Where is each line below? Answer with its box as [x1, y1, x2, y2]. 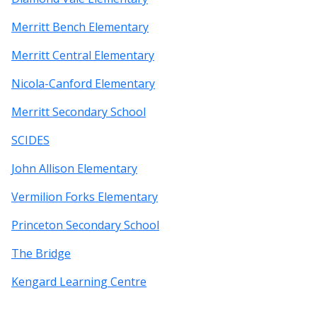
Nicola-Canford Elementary [11, 76, 155, 92]
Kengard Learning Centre [11, 274, 146, 290]
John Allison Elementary [11, 161, 137, 177]
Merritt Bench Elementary [11, 19, 149, 35]
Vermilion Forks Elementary [11, 189, 158, 205]
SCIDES [11, 132, 50, 149]
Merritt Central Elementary [11, 47, 154, 64]
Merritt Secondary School [11, 104, 146, 120]
